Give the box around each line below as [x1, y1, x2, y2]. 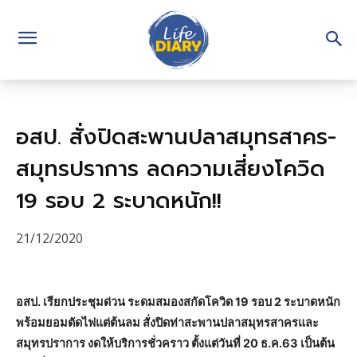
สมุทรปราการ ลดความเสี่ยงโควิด [16, 153, 325, 185]
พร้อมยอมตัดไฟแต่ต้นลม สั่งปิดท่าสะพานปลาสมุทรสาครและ [16, 315, 319, 330]
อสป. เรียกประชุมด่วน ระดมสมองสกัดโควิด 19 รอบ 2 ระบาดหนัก [16, 294, 340, 309]
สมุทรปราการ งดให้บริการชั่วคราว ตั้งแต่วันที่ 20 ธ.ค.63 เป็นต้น [16, 335, 335, 351]
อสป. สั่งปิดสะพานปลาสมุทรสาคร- [16, 121, 336, 153]
